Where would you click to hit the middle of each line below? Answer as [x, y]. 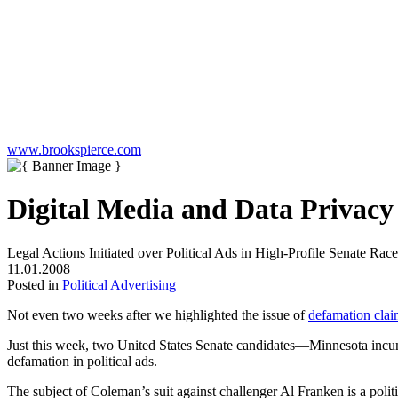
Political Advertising [119, 284]
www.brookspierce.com [74, 149]
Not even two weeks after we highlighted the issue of [158, 314]
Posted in [35, 284]
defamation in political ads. [82, 361]
